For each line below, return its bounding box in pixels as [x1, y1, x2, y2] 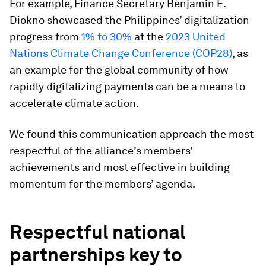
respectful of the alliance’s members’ [9, 144, 192, 157]
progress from [9, 30, 81, 43]
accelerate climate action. [9, 97, 139, 109]
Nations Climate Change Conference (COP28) [9, 47, 232, 59]
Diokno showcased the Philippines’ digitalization [9, 14, 249, 26]
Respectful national [9, 220, 185, 243]
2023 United [166, 30, 226, 43]
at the [132, 30, 166, 43]
